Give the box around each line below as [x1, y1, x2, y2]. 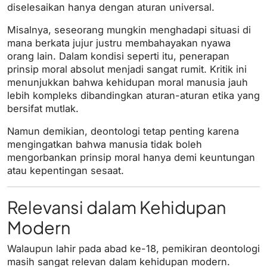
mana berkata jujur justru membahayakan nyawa [7, 37, 231, 49]
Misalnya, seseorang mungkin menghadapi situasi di [7, 24, 251, 36]
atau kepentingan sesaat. [7, 164, 124, 177]
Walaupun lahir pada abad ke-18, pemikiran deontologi [7, 243, 260, 255]
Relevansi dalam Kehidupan [7, 196, 226, 218]
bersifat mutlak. [7, 103, 79, 115]
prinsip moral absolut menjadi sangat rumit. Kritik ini [7, 63, 247, 76]
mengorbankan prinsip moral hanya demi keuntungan [7, 151, 255, 164]
